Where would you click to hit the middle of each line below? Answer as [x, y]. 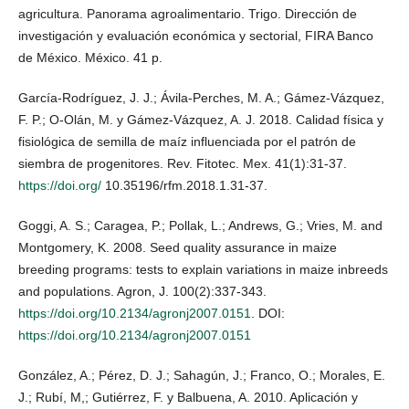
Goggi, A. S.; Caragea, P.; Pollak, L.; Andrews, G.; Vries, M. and [200, 226]
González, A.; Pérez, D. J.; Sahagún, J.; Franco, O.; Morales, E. [202, 376]
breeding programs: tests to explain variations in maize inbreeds [203, 270]
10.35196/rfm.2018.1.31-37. [184, 186]
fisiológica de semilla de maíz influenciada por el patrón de [187, 142]
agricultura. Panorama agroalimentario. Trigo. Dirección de [188, 14]
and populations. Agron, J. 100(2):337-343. [142, 292]
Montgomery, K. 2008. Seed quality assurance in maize [178, 248]
